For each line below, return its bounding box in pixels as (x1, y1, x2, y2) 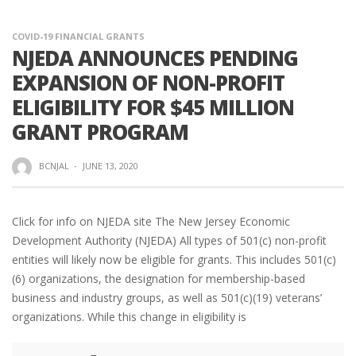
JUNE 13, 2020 (82, 160, 138, 172)
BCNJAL (38, 160, 69, 172)
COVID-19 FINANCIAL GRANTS (12, 30, 145, 42)
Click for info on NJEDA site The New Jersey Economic (12, 213, 290, 229)
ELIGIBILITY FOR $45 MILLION (12, 93, 294, 122)
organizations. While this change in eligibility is (12, 308, 246, 324)
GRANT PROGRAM (12, 118, 188, 146)
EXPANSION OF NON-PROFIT (12, 68, 284, 97)
